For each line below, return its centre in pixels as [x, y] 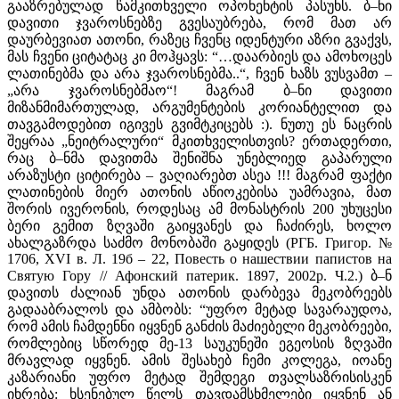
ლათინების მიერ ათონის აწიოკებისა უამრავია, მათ [199, 191]
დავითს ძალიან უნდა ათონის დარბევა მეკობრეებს [199, 292]
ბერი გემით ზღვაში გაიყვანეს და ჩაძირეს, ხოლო [199, 225]
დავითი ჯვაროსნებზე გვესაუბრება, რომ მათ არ [199, 22]
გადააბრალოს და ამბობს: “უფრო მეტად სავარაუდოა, [199, 309]
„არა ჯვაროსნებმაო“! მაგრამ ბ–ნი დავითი [199, 90]
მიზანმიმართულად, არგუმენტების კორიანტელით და [199, 107]
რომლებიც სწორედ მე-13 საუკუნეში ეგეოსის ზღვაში [199, 343]
